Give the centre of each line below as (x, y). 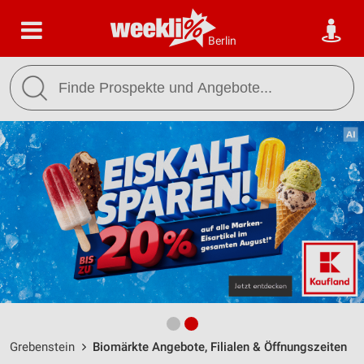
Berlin (222, 41)
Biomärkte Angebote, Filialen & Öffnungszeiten (220, 347)
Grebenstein (42, 347)
